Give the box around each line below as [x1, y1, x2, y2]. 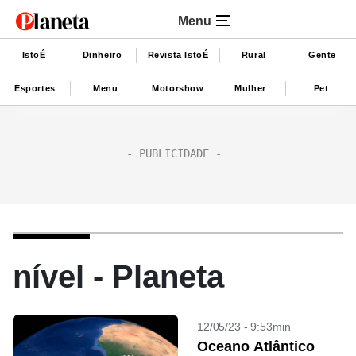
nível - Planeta [13, 259, 224, 294]
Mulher [234, 83, 266, 93]
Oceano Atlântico [197, 339, 315, 354]
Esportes [14, 83, 56, 93]
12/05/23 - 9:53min [197, 320, 291, 333]
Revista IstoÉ [147, 49, 209, 60]
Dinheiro [82, 49, 122, 60]
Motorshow [152, 83, 204, 93]
